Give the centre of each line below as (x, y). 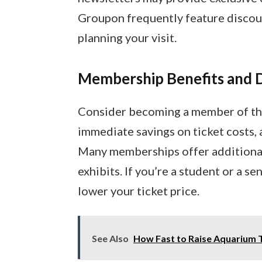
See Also (110, 238)
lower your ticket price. (138, 190)
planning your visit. (127, 37)
